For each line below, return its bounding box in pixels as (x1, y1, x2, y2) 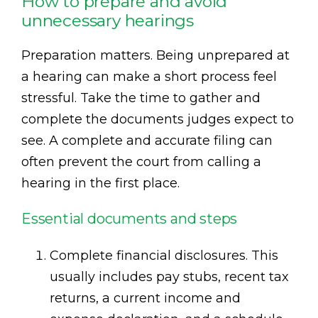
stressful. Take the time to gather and (21, 90, 261, 106)
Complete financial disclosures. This (50, 248, 278, 264)
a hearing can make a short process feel (21, 69, 277, 85)
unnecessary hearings (21, 11, 194, 31)
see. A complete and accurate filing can (21, 133, 273, 149)
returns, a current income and (50, 290, 241, 307)
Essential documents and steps (21, 210, 238, 228)
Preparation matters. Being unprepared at (21, 48, 290, 64)
